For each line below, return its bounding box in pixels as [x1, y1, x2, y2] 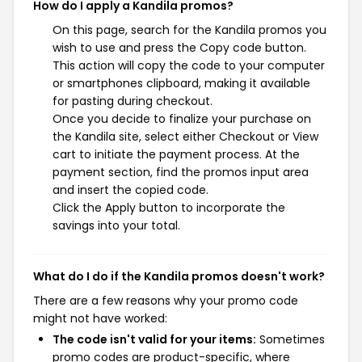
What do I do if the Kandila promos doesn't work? [33, 268, 325, 284]
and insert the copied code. [53, 182, 208, 198]
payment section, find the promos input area [53, 164, 309, 180]
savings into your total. [53, 217, 180, 234]
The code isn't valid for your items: [53, 331, 256, 347]
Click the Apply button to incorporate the [53, 200, 285, 216]
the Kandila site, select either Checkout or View [53, 128, 318, 145]
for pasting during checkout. [53, 93, 213, 109]
